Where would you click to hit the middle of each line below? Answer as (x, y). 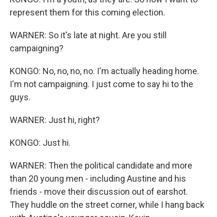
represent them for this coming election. (87, 12)
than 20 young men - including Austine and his (98, 178)
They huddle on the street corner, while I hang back (107, 205)
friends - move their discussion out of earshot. (99, 192)
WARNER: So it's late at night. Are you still (88, 35)
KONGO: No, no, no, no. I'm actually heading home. (104, 71)
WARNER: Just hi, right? (55, 120)
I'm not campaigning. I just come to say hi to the (101, 84)
